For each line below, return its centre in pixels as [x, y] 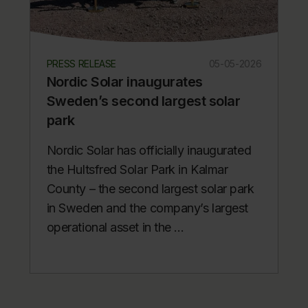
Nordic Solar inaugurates [124, 82]
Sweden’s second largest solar [143, 101]
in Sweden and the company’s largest [147, 208]
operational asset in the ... [115, 228]
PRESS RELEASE [81, 64]
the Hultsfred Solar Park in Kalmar [137, 170]
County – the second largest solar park [150, 189]
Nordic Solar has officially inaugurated [149, 151]
